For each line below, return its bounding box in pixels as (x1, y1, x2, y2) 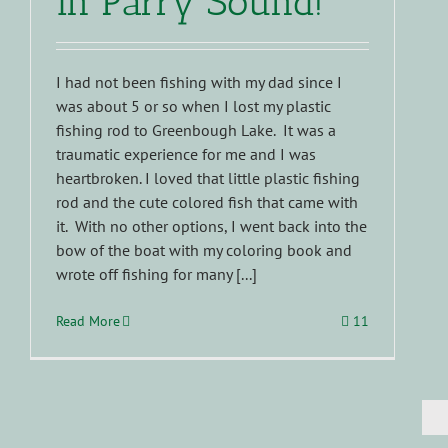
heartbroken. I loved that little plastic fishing (56, 168, 360, 189)
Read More (56, 312, 120, 331)
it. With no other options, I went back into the (56, 216, 367, 237)
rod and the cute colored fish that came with (56, 192, 358, 213)
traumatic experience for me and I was (56, 144, 316, 165)
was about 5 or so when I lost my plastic (56, 96, 331, 117)
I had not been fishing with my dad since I (56, 72, 342, 93)
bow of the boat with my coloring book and (56, 240, 352, 261)
